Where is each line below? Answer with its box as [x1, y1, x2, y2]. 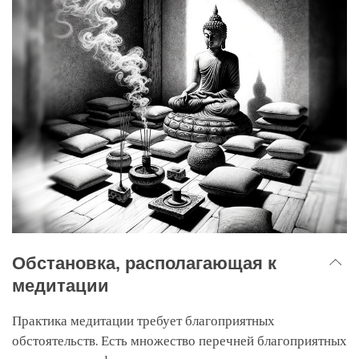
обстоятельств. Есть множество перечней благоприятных [12, 333, 347, 349]
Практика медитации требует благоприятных [12, 313, 275, 329]
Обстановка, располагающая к [12, 252, 276, 273]
